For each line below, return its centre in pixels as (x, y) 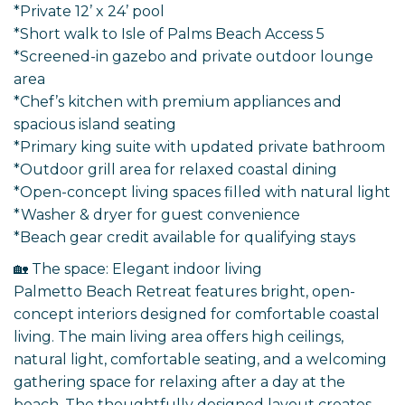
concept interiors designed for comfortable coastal (197, 315)
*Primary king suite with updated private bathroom (199, 147)
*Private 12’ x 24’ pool (89, 12)
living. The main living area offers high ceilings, (179, 337)
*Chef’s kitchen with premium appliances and (178, 102)
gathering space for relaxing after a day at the (179, 382)
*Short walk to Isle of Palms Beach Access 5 (169, 34)
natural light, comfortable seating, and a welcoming (200, 360)
